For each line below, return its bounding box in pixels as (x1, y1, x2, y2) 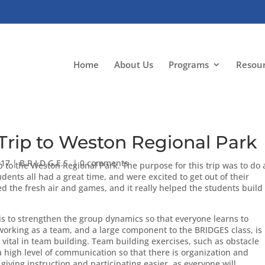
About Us (114, 58, 154, 70)
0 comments (79, 157, 128, 169)
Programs (169, 58, 209, 70)
